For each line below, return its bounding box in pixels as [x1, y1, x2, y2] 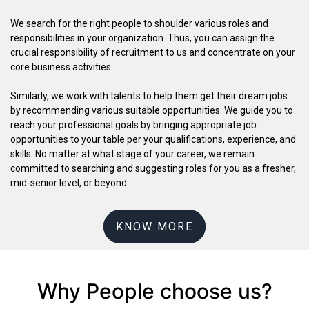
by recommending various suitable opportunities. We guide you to [10, 104, 293, 116]
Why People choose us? [37, 278, 272, 303]
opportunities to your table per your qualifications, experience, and [10, 133, 296, 145]
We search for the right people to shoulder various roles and [10, 17, 268, 29]
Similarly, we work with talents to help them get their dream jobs [10, 90, 288, 101]
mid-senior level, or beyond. [10, 177, 129, 188]
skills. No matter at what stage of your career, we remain [10, 148, 255, 159]
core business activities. [10, 61, 113, 72]
